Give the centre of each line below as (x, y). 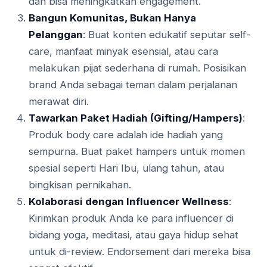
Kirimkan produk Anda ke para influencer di (131, 218)
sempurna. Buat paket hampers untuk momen (137, 152)
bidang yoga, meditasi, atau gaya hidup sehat (133, 235)
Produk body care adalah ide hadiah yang (126, 135)
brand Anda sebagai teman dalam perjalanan (133, 85)
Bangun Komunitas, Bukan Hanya (112, 18)
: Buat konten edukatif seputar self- (167, 35)
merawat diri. (59, 102)
